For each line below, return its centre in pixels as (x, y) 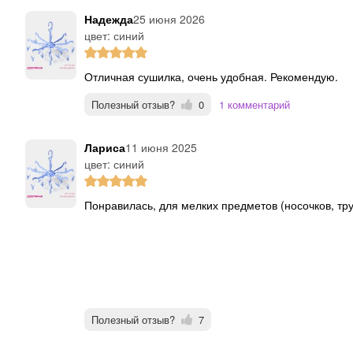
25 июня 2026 (169, 19)
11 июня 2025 (161, 148)
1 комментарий (255, 105)
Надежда (113, 19)
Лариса (109, 148)
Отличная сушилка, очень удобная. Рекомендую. (216, 77)
